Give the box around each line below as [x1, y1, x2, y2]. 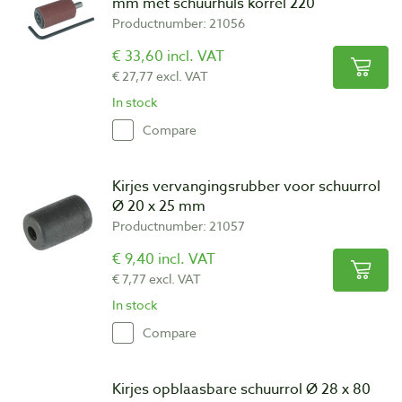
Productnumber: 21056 [112, 13, 245, 31]
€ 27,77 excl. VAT [112, 66, 208, 84]
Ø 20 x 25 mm [112, 195, 205, 217]
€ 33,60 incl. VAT [112, 45, 224, 67]
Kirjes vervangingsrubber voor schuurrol [112, 175, 380, 197]
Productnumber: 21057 [112, 216, 245, 234]
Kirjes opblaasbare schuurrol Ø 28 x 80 [112, 378, 371, 400]
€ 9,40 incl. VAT [112, 248, 215, 270]
